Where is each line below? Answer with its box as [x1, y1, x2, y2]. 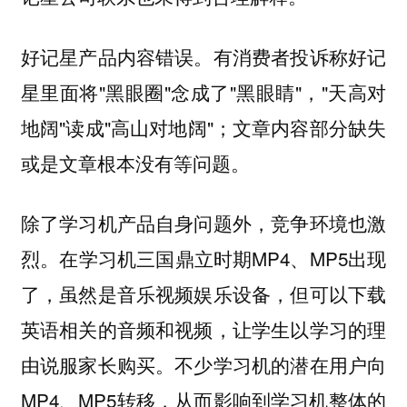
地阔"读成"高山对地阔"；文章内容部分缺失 [20, 113, 387, 141]
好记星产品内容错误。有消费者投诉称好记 [20, 42, 387, 70]
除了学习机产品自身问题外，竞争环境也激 [20, 209, 387, 237]
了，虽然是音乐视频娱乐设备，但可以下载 [20, 280, 387, 308]
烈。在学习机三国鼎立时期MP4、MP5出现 [20, 244, 387, 273]
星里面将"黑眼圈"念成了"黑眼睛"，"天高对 [20, 77, 387, 105]
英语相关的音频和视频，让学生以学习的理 [20, 315, 387, 343]
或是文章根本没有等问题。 [20, 148, 250, 176]
